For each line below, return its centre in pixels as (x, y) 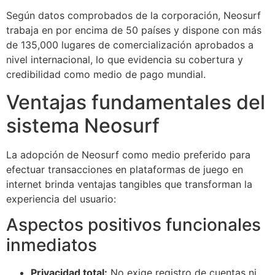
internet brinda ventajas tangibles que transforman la (129, 184)
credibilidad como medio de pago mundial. (106, 75)
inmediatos (52, 245)
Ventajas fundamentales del (136, 102)
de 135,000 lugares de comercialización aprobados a (130, 45)
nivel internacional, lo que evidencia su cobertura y (125, 60)
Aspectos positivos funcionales (134, 224)
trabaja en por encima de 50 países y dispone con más (134, 30)
